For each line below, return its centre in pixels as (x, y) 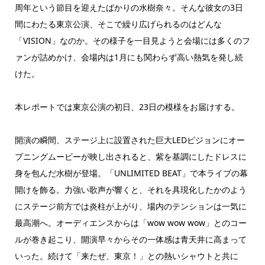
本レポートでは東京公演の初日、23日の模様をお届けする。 (127, 107)
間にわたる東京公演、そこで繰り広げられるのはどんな (118, 24)
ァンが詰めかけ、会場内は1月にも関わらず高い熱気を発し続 (129, 57)
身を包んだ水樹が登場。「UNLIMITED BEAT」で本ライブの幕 (131, 173)
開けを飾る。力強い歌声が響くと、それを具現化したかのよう (130, 190)
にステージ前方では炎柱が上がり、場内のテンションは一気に (130, 206)
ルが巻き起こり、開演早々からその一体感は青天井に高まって (130, 240)
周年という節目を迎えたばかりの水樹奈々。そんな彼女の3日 (129, 8)
